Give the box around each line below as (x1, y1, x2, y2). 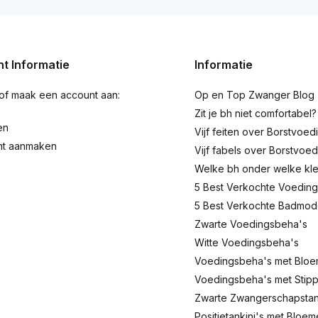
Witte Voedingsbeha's (194, 236, 299, 248)
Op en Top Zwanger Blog (194, 89, 314, 101)
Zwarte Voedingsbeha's (194, 218, 307, 230)
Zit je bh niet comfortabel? (194, 107, 317, 119)
